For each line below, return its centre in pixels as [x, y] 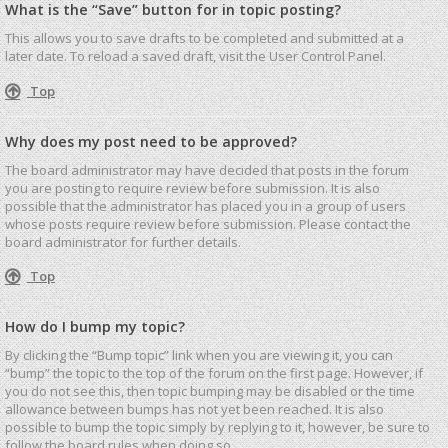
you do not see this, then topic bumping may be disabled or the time [210, 391]
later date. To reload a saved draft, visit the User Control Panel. [195, 56]
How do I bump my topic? [95, 326]
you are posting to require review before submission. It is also [192, 187]
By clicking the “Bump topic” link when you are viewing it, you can [199, 355]
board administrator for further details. [123, 241]
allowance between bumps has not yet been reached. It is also [194, 409]
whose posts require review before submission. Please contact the [208, 223]
